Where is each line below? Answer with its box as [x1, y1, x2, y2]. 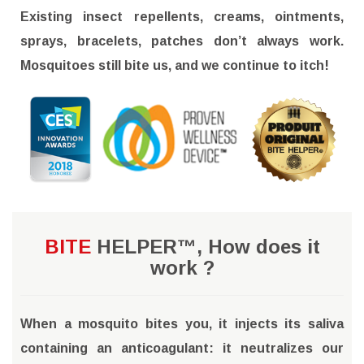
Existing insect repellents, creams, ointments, [20, 10, 344, 24]
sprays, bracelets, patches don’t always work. [20, 34, 344, 49]
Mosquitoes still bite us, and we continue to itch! [20, 58, 329, 73]
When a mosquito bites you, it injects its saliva [20, 316, 344, 331]
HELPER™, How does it [90, 235, 320, 258]
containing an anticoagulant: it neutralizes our [20, 340, 344, 355]
